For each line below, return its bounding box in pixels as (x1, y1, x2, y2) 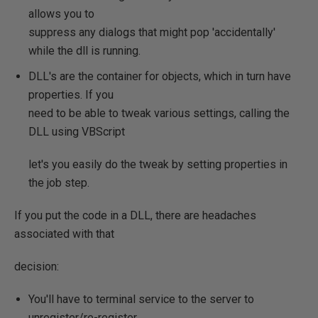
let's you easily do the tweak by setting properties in (28, 158, 287, 171)
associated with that (14, 227, 114, 241)
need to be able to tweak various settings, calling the (28, 106, 290, 120)
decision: (14, 260, 59, 273)
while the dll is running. (28, 44, 141, 57)
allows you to (28, 7, 94, 21)
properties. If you (28, 88, 114, 102)
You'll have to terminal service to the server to (28, 292, 254, 306)
